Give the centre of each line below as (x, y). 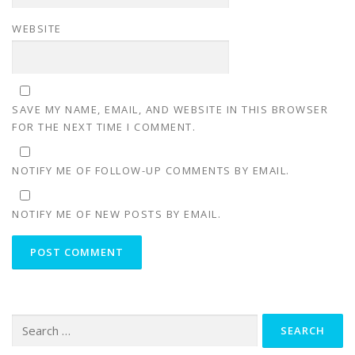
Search (27, 322)
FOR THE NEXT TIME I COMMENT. (104, 126)
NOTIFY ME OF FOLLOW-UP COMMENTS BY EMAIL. (151, 170)
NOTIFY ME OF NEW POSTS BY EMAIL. (116, 214)
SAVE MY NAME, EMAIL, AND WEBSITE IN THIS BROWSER (170, 109)
